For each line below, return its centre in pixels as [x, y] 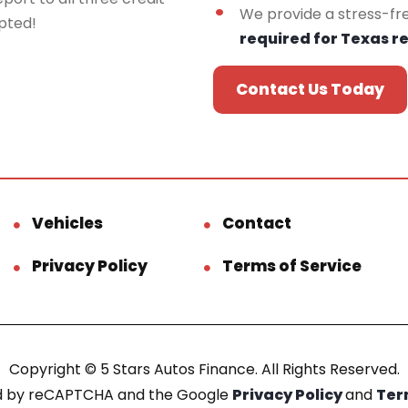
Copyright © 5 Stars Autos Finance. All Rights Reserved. [204, 369]
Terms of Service [292, 265]
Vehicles [67, 223]
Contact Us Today [310, 89]
